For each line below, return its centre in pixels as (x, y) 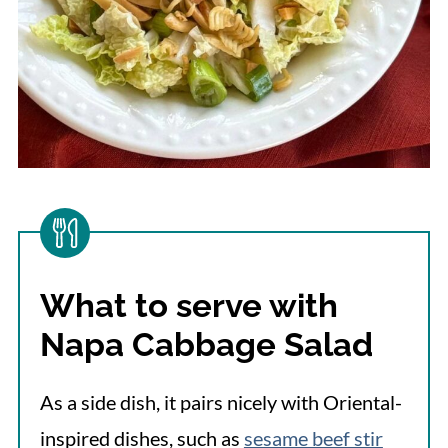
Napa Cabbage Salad (206, 344)
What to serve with (188, 305)
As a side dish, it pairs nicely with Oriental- (220, 401)
